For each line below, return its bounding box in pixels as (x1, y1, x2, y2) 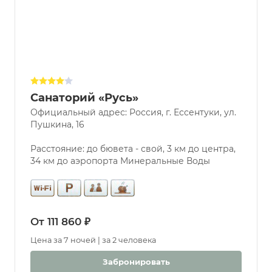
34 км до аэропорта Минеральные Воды (30, 155, 210, 167)
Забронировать (102, 257, 170, 267)
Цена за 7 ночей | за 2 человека (30, 236, 156, 245)
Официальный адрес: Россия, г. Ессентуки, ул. (30, 107, 236, 118)
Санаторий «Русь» (30, 91, 138, 105)
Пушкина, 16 (30, 119, 84, 131)
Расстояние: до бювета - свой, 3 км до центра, (30, 143, 236, 155)
